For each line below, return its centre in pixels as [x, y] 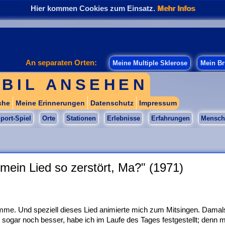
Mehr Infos [176, 8]
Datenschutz [112, 103]
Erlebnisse [124, 118]
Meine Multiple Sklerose [150, 63]
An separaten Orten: [66, 63]
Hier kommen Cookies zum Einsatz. [94, 8]
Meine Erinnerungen [50, 103]
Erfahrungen [171, 118]
